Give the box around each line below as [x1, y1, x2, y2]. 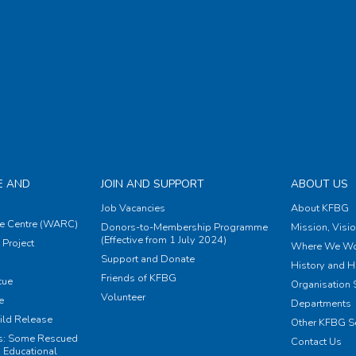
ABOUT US [290, 176, 348, 192]
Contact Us [290, 335, 342, 350]
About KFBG [290, 201, 349, 216]
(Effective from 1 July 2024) [100, 233, 226, 248]
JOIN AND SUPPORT [100, 176, 204, 192]
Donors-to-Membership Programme [100, 220, 268, 235]
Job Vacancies [100, 201, 165, 216]
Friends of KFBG [100, 271, 176, 286]
